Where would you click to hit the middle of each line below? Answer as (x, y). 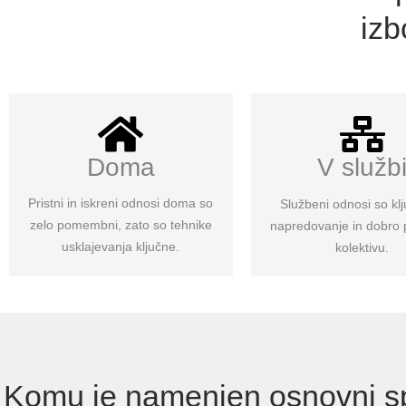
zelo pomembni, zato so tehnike (121, 225)
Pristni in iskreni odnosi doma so (121, 203)
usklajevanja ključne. (121, 247)
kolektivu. (362, 248)
